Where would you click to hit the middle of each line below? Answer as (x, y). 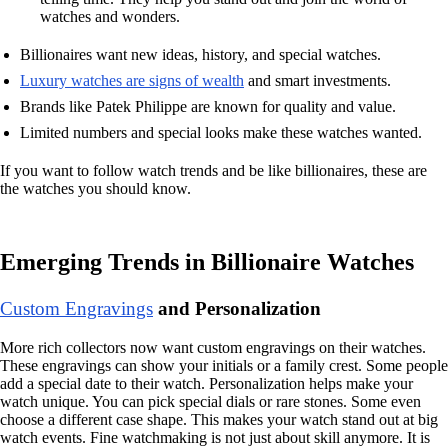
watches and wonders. (110, 17)
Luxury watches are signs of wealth (132, 81)
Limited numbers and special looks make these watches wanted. (221, 133)
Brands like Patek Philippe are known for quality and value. (208, 107)
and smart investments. (317, 81)
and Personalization (237, 308)
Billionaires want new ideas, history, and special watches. (200, 55)
